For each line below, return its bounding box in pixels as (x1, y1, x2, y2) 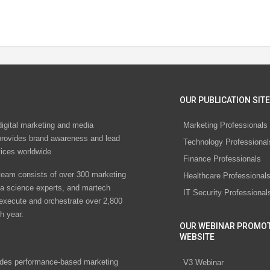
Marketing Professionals (183, 121, 268, 130)
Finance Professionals (183, 154, 261, 164)
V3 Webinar (183, 257, 224, 267)
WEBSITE (180, 232, 215, 242)
